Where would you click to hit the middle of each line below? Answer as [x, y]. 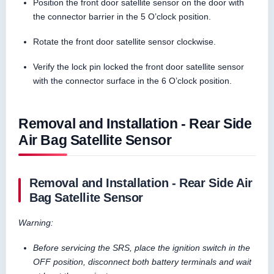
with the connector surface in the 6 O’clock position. [132, 80]
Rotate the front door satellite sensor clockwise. [124, 41]
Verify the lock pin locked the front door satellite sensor [139, 66]
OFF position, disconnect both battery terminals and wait [142, 261]
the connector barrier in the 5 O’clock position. [122, 16]
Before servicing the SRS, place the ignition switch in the [142, 247]
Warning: [36, 222]
